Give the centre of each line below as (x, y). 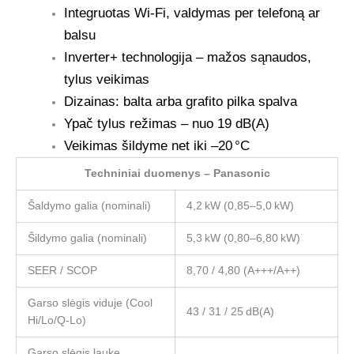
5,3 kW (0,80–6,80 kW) (243, 239)
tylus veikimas (107, 80)
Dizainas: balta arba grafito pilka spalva (181, 102)
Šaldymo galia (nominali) (89, 206)
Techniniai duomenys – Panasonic (177, 174)
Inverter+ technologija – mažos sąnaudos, (188, 58)
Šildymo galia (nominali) (87, 239)
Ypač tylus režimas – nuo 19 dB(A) (167, 124)
